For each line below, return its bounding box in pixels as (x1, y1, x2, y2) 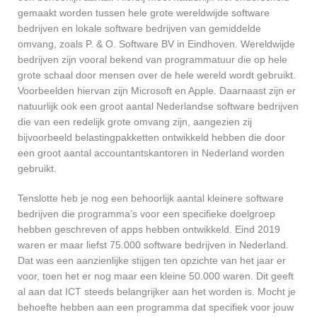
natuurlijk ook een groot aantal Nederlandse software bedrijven (18, 100, 299, 112)
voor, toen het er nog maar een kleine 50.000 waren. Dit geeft (18, 270, 294, 282)
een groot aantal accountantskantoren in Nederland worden (18, 146, 284, 158)
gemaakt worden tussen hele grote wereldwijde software (18, 6, 270, 18)
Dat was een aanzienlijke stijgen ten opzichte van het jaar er (18, 254, 286, 266)
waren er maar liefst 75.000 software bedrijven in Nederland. (18, 238, 289, 250)
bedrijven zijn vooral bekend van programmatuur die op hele (18, 53, 287, 65)
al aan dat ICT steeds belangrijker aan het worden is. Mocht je (18, 285, 296, 297)
